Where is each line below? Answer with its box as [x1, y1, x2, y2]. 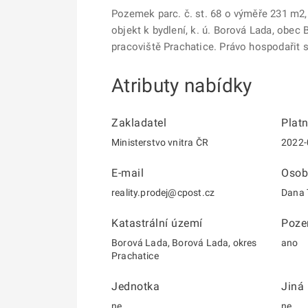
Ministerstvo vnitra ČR [111, 137, 208, 148]
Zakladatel [111, 116, 166, 129]
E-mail [111, 166, 144, 179]
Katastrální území [111, 217, 203, 230]
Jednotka [111, 280, 159, 293]
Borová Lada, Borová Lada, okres [111, 237, 257, 248]
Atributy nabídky [111, 74, 252, 97]
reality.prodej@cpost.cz [111, 187, 215, 198]
